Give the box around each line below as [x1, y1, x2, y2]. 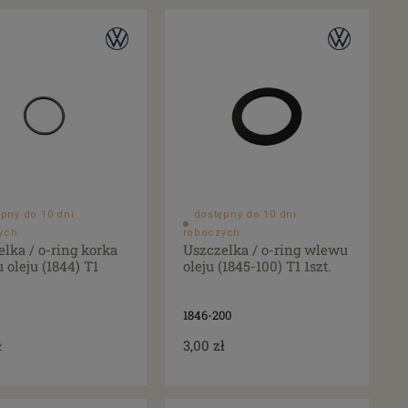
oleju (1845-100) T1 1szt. [182, 257, 331, 276]
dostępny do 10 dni [193, 209, 297, 221]
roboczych [182, 227, 241, 240]
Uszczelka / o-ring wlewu [182, 240, 348, 260]
